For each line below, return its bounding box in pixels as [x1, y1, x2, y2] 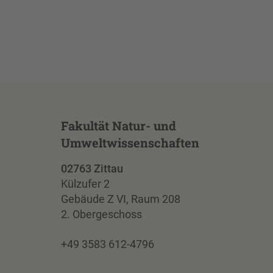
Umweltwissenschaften [60, 135, 199, 151]
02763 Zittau [60, 162, 123, 175]
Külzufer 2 [60, 177, 110, 191]
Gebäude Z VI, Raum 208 [60, 193, 180, 206]
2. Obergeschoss [60, 208, 142, 221]
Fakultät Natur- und [60, 118, 176, 134]
